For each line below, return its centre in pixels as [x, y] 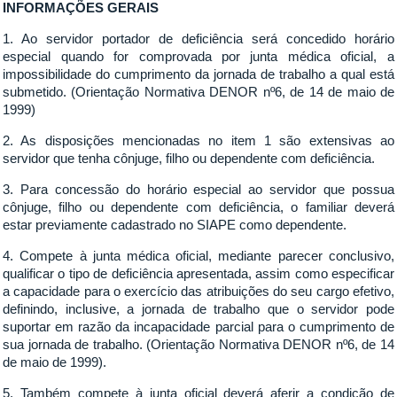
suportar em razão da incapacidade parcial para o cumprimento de [198, 327]
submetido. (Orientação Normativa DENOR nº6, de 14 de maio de [198, 92]
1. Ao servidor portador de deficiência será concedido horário [198, 39]
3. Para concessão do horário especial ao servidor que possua [198, 189]
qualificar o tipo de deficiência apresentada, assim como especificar [198, 273]
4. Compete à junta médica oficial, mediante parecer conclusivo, [198, 256]
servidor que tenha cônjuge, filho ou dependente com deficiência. [189, 158]
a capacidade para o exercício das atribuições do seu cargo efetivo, [198, 291]
